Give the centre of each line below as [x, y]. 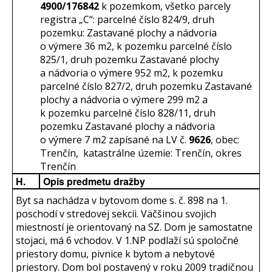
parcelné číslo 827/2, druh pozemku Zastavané [146, 87]
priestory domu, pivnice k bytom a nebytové [115, 254]
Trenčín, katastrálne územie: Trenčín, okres [141, 153]
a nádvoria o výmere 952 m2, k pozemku [131, 73]
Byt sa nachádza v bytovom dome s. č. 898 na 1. [122, 201]
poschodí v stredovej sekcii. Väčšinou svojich [116, 214]
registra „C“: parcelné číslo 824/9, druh [127, 20]
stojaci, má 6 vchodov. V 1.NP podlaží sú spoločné [127, 241]
